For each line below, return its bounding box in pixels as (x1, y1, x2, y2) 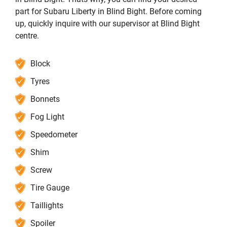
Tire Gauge (30, 183, 69, 193)
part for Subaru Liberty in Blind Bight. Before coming (15, 7, 202, 17)
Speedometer (30, 130, 78, 140)
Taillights (30, 201, 63, 211)
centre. (15, 31, 39, 41)
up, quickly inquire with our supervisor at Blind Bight (15, 19, 200, 29)
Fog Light (30, 112, 64, 122)
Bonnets (30, 94, 60, 104)
